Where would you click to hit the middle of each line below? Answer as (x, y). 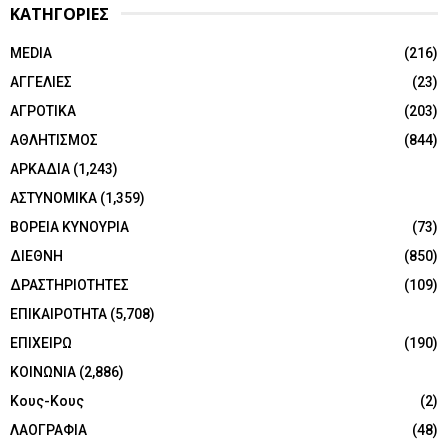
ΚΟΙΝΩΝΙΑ (43, 371)
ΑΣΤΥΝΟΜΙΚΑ (53, 197)
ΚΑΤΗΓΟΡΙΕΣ (59, 13)
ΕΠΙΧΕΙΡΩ (41, 342)
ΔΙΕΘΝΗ (36, 255)
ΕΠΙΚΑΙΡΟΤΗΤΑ (58, 313)
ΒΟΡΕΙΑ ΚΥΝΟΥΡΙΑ (69, 226)
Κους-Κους (47, 400)
